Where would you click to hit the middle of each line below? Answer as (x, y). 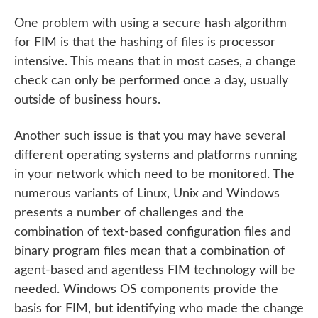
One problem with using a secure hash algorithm (150, 24)
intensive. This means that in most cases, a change (155, 62)
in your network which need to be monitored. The (154, 175)
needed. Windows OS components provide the (146, 290)
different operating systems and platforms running (155, 156)
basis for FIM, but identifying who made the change (159, 309)
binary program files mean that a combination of (149, 252)
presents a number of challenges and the (129, 213)
